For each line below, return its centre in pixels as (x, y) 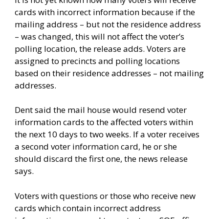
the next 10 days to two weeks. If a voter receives (107, 134)
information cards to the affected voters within (104, 122)
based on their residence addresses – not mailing (109, 73)
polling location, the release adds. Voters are (100, 48)
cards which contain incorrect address (88, 208)
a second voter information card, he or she (96, 147)
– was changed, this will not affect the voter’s (99, 36)
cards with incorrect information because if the (105, 12)
